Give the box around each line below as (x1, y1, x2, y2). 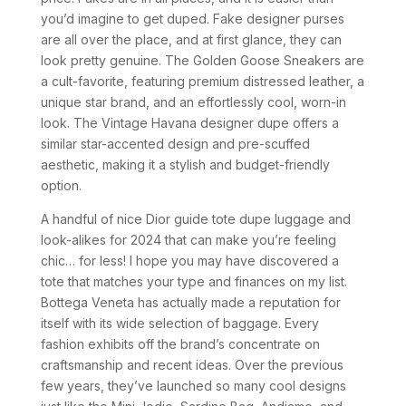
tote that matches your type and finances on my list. (40, 274, 347, 289)
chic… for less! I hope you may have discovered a (40, 253, 339, 268)
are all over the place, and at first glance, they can (40, 32, 342, 47)
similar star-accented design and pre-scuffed (40, 136, 310, 151)
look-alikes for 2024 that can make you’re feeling (40, 232, 336, 247)
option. (40, 178, 82, 193)
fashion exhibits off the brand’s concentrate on (40, 336, 320, 352)
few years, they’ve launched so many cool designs (40, 378, 346, 393)
